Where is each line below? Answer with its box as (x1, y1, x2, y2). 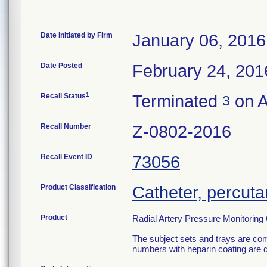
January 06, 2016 (132, 31, 266, 50)
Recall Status (41, 92, 86, 100)
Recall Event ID (41, 153, 92, 161)
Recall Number (41, 122, 91, 131)
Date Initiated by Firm (41, 31, 113, 39)
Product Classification (41, 183, 116, 191)
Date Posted (41, 61, 82, 70)
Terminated (132, 92, 222, 111)
